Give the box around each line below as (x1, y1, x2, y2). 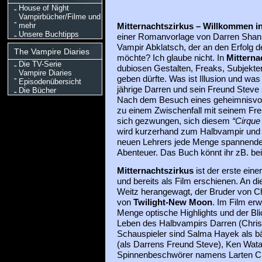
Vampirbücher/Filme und (18, 12, 101, 21)
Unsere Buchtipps (18, 30, 79, 39)
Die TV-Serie (18, 60, 61, 68)
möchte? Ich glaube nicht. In (116, 53, 226, 63)
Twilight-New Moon (133, 197, 212, 207)
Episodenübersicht (18, 77, 81, 86)
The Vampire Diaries (13, 47, 89, 56)
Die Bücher (18, 86, 56, 95)
